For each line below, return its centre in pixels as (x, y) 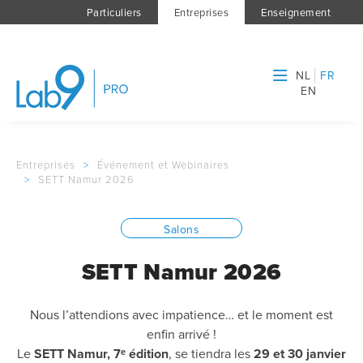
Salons (181, 230)
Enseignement (296, 13)
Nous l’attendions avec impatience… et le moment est (181, 315)
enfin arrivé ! (181, 334)
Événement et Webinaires (163, 165)
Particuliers (114, 13)
